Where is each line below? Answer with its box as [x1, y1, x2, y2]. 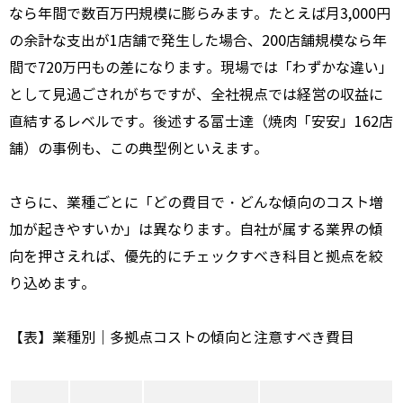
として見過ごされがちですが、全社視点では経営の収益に [9, 86, 383, 104]
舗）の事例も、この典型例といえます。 [9, 140, 268, 158]
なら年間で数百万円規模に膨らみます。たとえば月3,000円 [9, 5, 390, 23]
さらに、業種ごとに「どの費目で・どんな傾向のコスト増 [9, 194, 383, 212]
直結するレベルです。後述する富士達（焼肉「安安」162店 [9, 113, 393, 131]
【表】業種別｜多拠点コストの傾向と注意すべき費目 [9, 329, 354, 347]
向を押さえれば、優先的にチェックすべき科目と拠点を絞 [9, 248, 383, 266]
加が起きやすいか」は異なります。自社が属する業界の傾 [9, 221, 383, 239]
